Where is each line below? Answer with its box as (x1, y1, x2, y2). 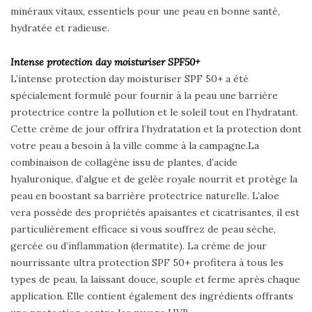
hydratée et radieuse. (10, 21, 109, 34)
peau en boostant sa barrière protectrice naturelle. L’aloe (10, 189, 279, 202)
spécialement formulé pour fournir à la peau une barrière (10, 88, 278, 102)
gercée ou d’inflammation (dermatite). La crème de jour (10, 239, 267, 252)
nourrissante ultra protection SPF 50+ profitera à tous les (10, 256, 283, 269)
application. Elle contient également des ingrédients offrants (10, 289, 293, 302)
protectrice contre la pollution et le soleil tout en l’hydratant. (10, 105, 298, 118)
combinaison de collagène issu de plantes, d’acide (10, 155, 237, 169)
